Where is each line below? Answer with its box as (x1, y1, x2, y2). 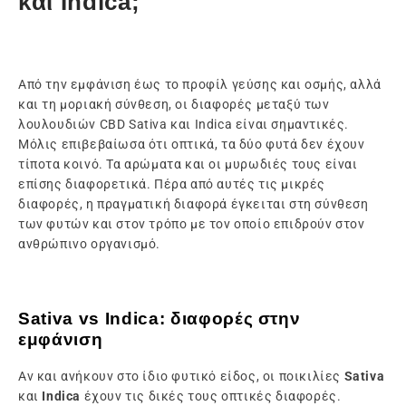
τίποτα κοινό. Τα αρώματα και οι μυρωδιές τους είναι (18, 156, 358, 171)
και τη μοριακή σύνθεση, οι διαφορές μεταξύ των (18, 96, 330, 111)
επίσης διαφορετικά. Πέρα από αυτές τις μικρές (18, 176, 326, 191)
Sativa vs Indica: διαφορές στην (18, 308, 301, 328)
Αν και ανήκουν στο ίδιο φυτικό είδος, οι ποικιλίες (18, 369, 344, 384)
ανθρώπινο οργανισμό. (18, 236, 160, 251)
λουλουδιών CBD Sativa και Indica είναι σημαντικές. (18, 116, 349, 131)
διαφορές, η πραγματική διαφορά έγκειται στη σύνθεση (18, 196, 369, 211)
